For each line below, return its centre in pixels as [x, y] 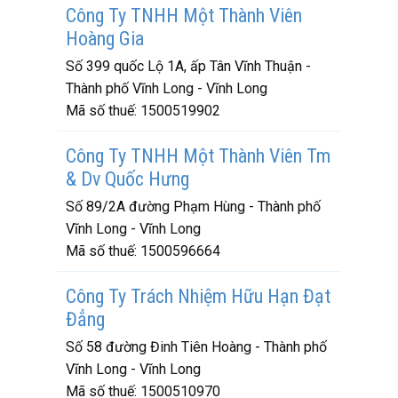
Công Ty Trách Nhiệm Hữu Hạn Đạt [198, 296]
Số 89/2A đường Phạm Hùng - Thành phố [193, 207]
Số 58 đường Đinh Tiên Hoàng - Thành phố [196, 347]
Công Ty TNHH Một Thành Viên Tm [198, 156]
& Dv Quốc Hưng [127, 179]
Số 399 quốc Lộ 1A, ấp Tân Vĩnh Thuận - [188, 66]
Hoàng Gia [105, 39]
